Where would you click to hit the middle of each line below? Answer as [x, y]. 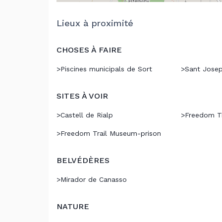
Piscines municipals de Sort [106, 69]
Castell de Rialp [87, 115]
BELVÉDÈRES [83, 160]
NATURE [73, 206]
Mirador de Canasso [94, 179]
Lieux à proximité [95, 23]
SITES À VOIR [82, 96]
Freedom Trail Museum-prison [111, 133]
